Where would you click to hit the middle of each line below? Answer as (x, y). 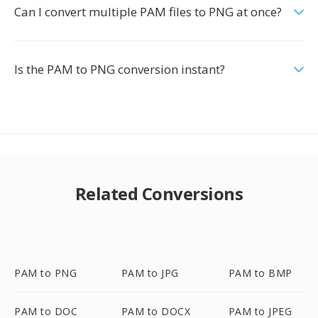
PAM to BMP (260, 273)
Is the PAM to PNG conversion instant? (120, 69)
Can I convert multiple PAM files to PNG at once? (148, 12)
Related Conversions (159, 193)
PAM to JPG (150, 273)
